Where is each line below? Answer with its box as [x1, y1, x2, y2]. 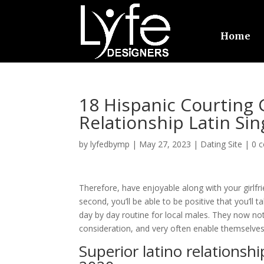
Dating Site [200, 138, 243, 150]
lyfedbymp [90, 138, 130, 150]
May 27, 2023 [139, 138, 192, 150]
